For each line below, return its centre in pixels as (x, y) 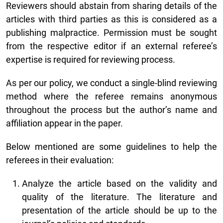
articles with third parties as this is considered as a (111, 19)
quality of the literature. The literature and (119, 197)
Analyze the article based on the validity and (119, 184)
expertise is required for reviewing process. (91, 60)
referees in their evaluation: (60, 160)
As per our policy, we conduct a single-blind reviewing (111, 83)
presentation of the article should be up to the (119, 211)
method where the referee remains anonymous (111, 97)
